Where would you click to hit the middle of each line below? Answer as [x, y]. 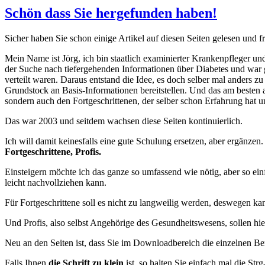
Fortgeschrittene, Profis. [53, 151]
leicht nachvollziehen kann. [56, 182]
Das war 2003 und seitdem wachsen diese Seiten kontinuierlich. [124, 121]
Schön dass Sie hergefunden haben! [111, 13]
